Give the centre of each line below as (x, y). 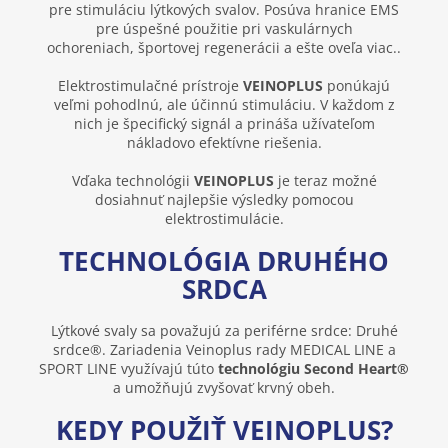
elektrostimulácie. (224, 219)
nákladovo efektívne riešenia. (224, 143)
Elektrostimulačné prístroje (150, 86)
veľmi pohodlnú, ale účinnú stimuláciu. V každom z (224, 105)
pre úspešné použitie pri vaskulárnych (224, 29)
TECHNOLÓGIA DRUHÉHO (224, 261)
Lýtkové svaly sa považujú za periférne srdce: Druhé (224, 330)
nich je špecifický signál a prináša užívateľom (224, 124)
